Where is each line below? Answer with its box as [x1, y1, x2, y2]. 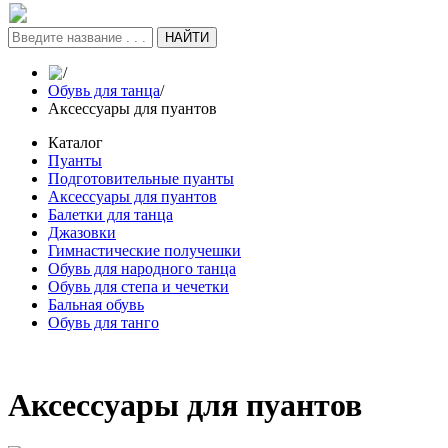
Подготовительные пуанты [48, 169, 234, 187]
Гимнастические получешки [48, 241, 241, 259]
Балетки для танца [48, 205, 173, 223]
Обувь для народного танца [48, 259, 236, 277]
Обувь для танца [48, 81, 160, 99]
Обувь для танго [48, 313, 159, 331]
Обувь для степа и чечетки [48, 277, 229, 295]
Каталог [48, 133, 103, 151]
